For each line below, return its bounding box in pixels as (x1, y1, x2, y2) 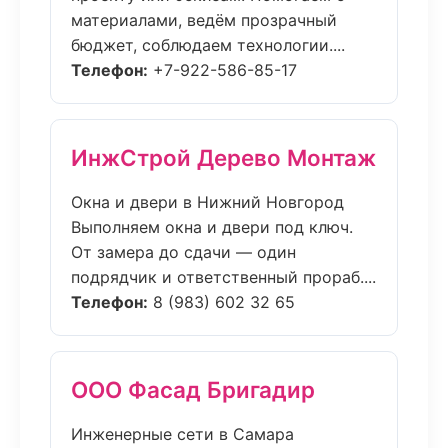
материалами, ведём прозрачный (71, 10, 337, 30)
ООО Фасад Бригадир (71, 376, 315, 403)
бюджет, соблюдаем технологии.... (71, 35, 345, 55)
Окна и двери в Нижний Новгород (71, 192, 344, 212)
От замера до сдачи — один (71, 242, 296, 262)
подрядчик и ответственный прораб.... (71, 267, 376, 287)
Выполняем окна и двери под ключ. (71, 217, 353, 237)
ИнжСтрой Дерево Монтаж (71, 144, 376, 171)
